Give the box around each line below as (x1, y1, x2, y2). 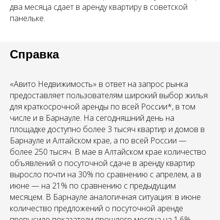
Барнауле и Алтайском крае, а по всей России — (10, 135, 187, 146)
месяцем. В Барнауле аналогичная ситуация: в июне (10, 192, 201, 202)
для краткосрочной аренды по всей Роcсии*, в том (10, 101, 195, 112)
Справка (10, 48, 59, 61)
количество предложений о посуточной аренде (10, 203, 183, 214)
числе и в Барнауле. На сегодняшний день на (10, 112, 174, 123)
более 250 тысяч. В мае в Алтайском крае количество (10, 146, 206, 157)
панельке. (10, 13, 45, 24)
